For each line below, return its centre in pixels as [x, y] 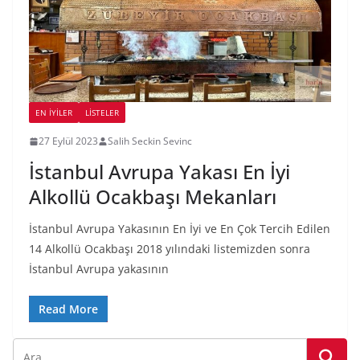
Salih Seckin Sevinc [150, 141]
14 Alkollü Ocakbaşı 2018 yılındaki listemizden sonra [170, 249]
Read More [68, 309]
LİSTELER [102, 113]
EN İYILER [54, 113]
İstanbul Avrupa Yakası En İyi [160, 172]
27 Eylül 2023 [68, 141]
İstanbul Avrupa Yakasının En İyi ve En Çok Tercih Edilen [180, 229]
